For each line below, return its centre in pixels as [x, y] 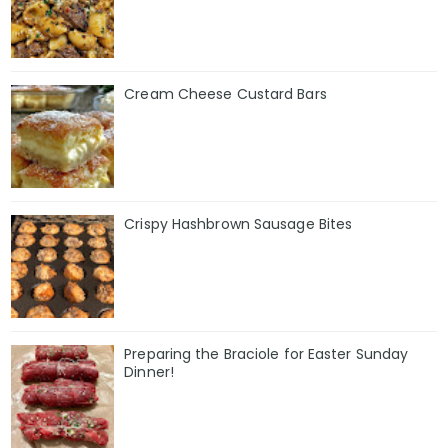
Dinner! [149, 371]
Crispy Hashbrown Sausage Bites [238, 223]
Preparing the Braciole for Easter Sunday [266, 353]
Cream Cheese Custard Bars [225, 94]
